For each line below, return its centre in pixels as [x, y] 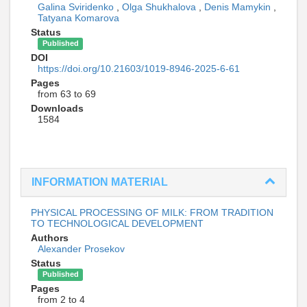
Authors [50, 237]
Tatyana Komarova [78, 17]
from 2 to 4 [61, 299]
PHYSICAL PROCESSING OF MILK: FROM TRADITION [152, 212]
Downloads [57, 108]
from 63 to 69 [67, 94]
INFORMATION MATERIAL [100, 182]
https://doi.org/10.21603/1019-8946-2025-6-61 [139, 68]
